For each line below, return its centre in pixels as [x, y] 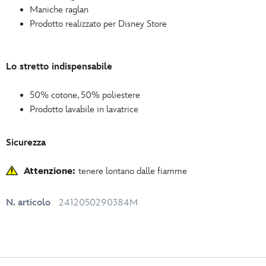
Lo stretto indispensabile [59, 67]
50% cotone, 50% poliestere [85, 96]
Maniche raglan [59, 10]
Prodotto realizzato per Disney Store [98, 24]
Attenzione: [51, 172]
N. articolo [28, 203]
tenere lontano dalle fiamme [133, 172]
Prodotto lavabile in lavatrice [84, 110]
